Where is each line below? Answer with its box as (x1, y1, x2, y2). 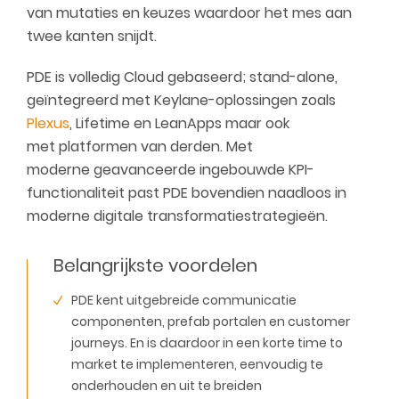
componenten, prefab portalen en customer (71, 313, 350, 330)
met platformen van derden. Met (27, 136, 253, 157)
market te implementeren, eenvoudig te (71, 355, 323, 373)
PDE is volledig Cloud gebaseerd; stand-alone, (27, 67, 338, 87)
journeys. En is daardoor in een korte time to (71, 334, 343, 352)
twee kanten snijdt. (27, 26, 157, 46)
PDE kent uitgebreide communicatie (71, 291, 297, 309)
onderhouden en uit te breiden (71, 377, 262, 395)
